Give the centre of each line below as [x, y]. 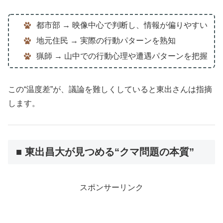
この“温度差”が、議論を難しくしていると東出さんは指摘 [110, 89]
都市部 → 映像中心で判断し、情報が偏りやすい [122, 25]
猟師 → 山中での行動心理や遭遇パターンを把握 [122, 56]
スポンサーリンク [111, 187]
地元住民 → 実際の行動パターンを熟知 [106, 41]
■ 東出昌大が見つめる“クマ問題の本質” [105, 152]
